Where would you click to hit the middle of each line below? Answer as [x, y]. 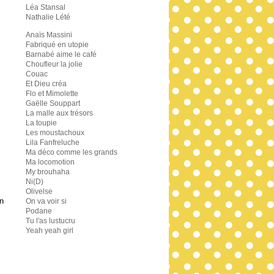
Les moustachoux [55, 133]
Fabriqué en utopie [57, 45]
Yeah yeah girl [50, 231]
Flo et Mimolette [52, 94]
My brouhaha [48, 172]
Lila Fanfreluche [53, 143]
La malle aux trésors [59, 113]
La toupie [41, 123]
